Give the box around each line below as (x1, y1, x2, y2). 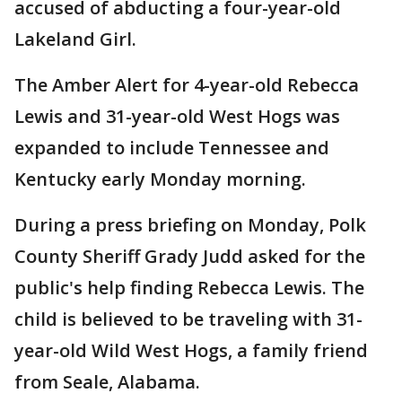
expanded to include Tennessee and (14, 135, 329, 160)
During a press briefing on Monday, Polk (14, 213, 366, 237)
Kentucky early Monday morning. (14, 167, 306, 191)
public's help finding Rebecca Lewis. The (14, 275, 364, 300)
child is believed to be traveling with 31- (14, 307, 363, 331)
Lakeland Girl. (14, 27, 136, 51)
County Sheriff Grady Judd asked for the (14, 244, 365, 268)
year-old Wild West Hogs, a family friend (14, 338, 368, 363)
